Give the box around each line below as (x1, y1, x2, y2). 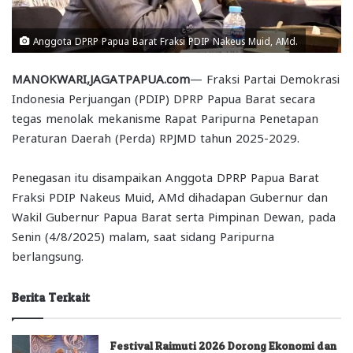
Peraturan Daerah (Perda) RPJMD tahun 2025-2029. (12, 129, 299, 144)
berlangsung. (12, 247, 84, 262)
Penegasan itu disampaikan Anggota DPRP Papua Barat (12, 169, 319, 184)
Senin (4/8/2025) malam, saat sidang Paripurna (12, 228, 274, 243)
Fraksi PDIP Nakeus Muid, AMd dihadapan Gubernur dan (12, 188, 328, 203)
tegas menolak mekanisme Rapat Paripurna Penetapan (12, 110, 318, 124)
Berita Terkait (12, 289, 90, 305)
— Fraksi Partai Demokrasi (190, 70, 340, 85)
